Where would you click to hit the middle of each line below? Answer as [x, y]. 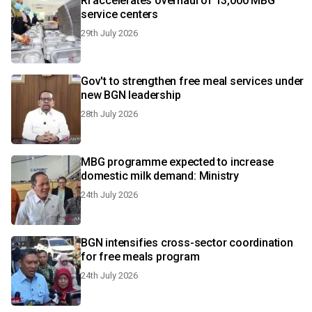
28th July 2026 [109, 114]
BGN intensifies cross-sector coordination [187, 243]
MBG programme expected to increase [178, 162]
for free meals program [140, 257]
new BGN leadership [131, 95]
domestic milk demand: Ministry [160, 176]
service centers [119, 14]
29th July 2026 [109, 33]
